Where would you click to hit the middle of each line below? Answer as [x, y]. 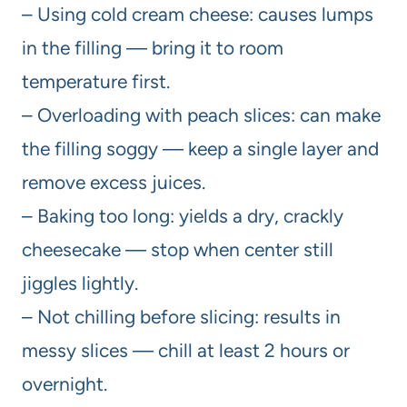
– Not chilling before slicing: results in [181, 316]
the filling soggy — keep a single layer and [200, 148]
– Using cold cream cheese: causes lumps [198, 14]
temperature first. [96, 81]
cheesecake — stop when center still [178, 249]
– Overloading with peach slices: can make [201, 114]
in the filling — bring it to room [153, 47]
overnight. [65, 383]
